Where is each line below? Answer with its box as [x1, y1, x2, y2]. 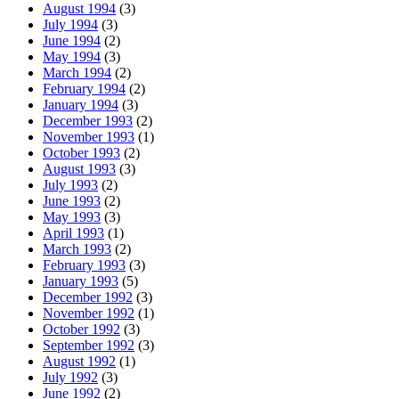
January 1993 [43, 273, 118, 289]
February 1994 [43, 80, 126, 96]
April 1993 [43, 224, 104, 240]
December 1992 [43, 289, 133, 305]
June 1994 [43, 32, 101, 48]
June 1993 [43, 192, 101, 208]
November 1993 [43, 128, 134, 144]
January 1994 [43, 96, 118, 112]
